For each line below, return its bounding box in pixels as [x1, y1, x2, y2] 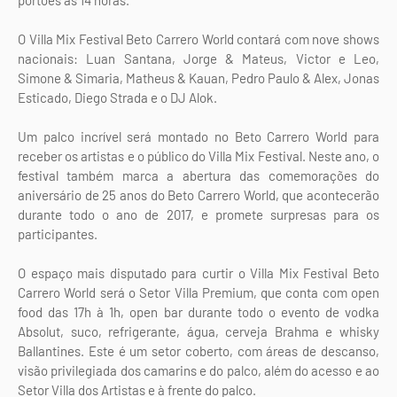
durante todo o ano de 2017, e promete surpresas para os [18, 206, 379, 222]
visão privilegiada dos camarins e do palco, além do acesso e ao [18, 362, 379, 378]
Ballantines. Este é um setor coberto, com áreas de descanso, [18, 342, 379, 359]
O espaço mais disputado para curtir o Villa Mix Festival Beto [18, 264, 379, 281]
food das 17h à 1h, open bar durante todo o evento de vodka [18, 303, 379, 320]
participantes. [18, 225, 97, 242]
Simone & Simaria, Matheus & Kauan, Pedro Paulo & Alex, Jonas [18, 69, 379, 86]
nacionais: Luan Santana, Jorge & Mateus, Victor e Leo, [18, 50, 379, 66]
